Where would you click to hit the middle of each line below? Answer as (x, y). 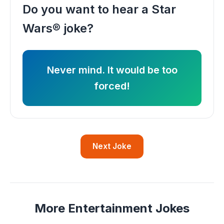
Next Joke (112, 146)
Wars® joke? (58, 28)
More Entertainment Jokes (112, 208)
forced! (112, 86)
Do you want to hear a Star (99, 9)
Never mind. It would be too (112, 70)
